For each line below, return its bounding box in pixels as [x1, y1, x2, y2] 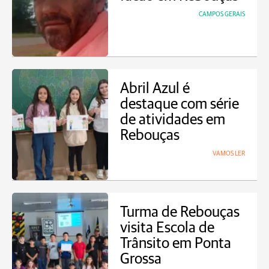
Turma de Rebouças [120, 205, 240, 220]
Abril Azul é [120, 81, 190, 96]
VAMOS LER [213, 150, 245, 157]
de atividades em [120, 112, 225, 127]
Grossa [120, 252, 162, 267]
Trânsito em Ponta [120, 236, 231, 251]
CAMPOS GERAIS [199, 11, 245, 17]
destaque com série [120, 97, 239, 112]
